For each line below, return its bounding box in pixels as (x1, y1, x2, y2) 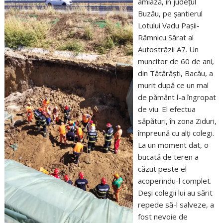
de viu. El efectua (137, 104, 196, 114)
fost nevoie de (137, 212, 188, 222)
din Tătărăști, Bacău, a (137, 68, 213, 78)
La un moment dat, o (137, 140, 209, 150)
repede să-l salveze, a (137, 200, 214, 210)
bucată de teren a (137, 152, 199, 162)
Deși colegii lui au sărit (137, 188, 213, 198)
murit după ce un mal (137, 80, 209, 90)
